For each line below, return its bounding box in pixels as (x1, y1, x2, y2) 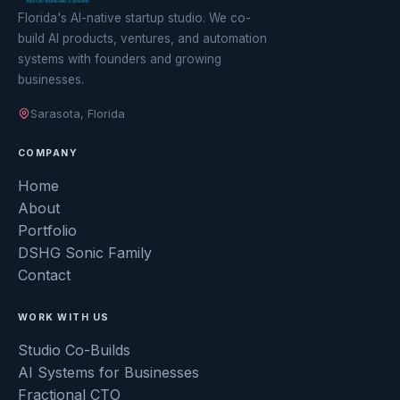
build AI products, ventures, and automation (18, 30, 267, 46)
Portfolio (18, 221, 77, 239)
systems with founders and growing (18, 51, 221, 66)
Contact (18, 265, 71, 284)
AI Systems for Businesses (18, 362, 199, 381)
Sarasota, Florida (30, 105, 125, 121)
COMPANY (18, 146, 79, 159)
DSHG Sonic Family (18, 243, 152, 262)
